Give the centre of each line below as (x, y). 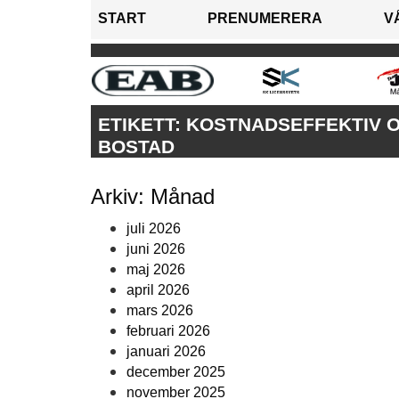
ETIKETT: (142, 125)
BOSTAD (136, 147)
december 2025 (176, 372)
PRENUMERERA (265, 19)
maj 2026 (156, 270)
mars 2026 (160, 311)
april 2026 (158, 290)
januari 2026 (166, 352)
